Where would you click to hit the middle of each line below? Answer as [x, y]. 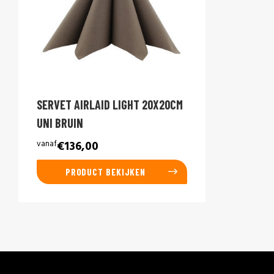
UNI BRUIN [60, 123]
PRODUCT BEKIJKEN [106, 172]
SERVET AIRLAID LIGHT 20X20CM [109, 105]
